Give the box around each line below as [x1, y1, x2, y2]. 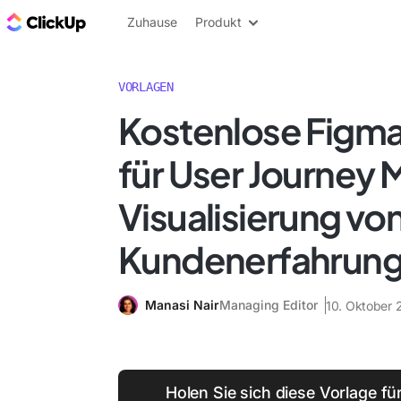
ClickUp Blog [90, 12, 180, 31]
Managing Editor [219, 297, 318, 312]
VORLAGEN [118, 80, 174, 94]
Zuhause [127, 14, 177, 30]
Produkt [195, 14, 242, 30]
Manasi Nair [145, 297, 219, 312]
